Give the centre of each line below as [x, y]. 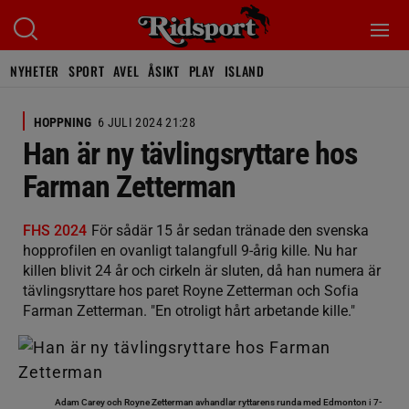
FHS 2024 [55, 231]
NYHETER [35, 71]
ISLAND [244, 71]
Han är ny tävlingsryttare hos [190, 153]
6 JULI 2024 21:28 [147, 122]
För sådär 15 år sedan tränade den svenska [230, 231]
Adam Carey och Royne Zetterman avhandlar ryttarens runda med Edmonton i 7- [218, 402]
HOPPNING [63, 122]
